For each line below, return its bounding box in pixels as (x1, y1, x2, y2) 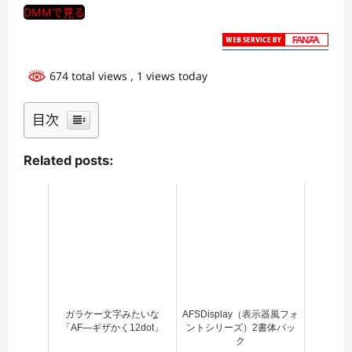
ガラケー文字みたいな (65, 308, 159, 320)
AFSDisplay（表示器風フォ (182, 308, 299, 320)
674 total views (46, 68, 130, 83)
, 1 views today (130, 68, 207, 83)
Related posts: (24, 152, 113, 169)
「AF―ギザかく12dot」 (61, 321, 163, 333)
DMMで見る (24, 5, 85, 20)
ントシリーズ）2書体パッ (185, 321, 295, 333)
